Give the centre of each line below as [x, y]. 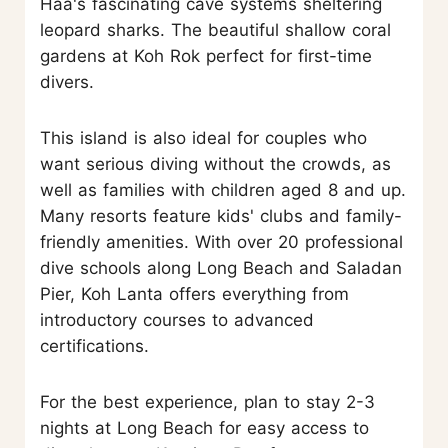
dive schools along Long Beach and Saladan [221, 268]
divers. [67, 82]
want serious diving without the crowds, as [215, 164]
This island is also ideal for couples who [203, 138]
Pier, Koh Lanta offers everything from [194, 294]
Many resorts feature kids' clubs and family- [221, 216]
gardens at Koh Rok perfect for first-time [206, 56]
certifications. [94, 346]
